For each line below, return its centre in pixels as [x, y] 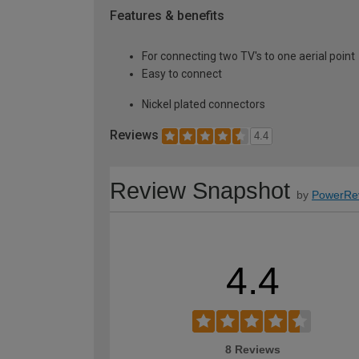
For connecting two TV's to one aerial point [248, 56]
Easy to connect [182, 73]
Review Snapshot [200, 190]
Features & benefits [167, 16]
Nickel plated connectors [204, 104]
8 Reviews [252, 349]
